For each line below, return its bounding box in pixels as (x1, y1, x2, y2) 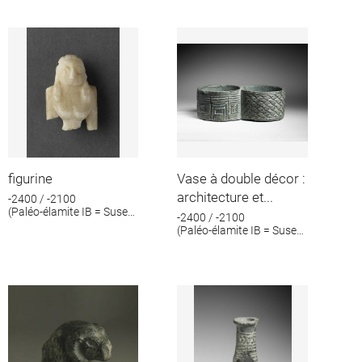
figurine (7, 170, 53, 187)
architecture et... (177, 188, 274, 205)
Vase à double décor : (177, 170, 306, 187)
